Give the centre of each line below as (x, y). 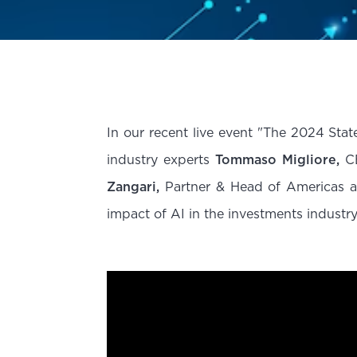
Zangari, (133, 187)
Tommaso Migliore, (277, 160)
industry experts (161, 160)
